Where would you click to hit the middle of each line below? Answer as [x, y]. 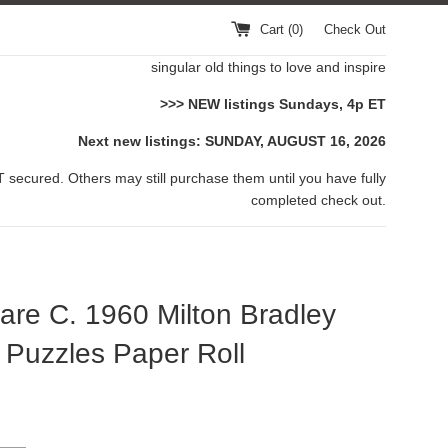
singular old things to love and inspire [268, 67]
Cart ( [276, 29]
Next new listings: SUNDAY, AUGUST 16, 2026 [232, 141]
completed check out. [318, 200]
